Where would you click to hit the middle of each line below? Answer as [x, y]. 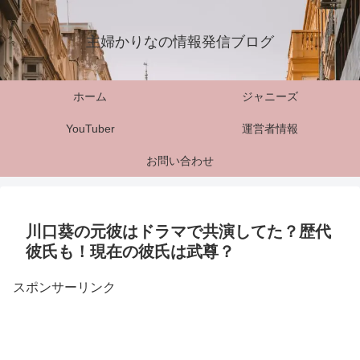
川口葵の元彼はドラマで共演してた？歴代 [178, 231]
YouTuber [90, 129]
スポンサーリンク [64, 287]
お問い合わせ [180, 161]
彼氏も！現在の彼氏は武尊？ [130, 252]
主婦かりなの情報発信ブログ [180, 42]
